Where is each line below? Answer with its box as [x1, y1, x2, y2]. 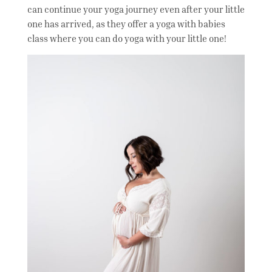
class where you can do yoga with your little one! [27, 32, 228, 44]
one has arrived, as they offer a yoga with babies [27, 18, 225, 29]
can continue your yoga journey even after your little [27, 3, 245, 15]
